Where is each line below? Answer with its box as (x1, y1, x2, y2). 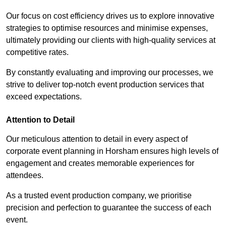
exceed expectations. (6, 92, 82, 101)
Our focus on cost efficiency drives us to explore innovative (6, 11, 214, 20)
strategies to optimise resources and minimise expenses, (6, 23, 208, 32)
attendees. (6, 171, 43, 180)
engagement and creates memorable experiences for (6, 158, 194, 167)
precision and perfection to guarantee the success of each (6, 203, 211, 212)
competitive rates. (6, 47, 69, 56)
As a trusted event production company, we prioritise (6, 191, 192, 200)
